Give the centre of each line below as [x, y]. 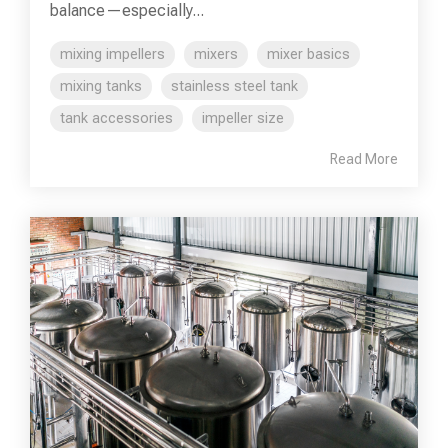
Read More [364, 159]
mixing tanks [101, 87]
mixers [216, 55]
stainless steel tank [234, 87]
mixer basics [308, 55]
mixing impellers [112, 55]
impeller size [243, 119]
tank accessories [116, 119]
